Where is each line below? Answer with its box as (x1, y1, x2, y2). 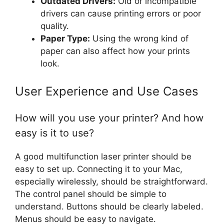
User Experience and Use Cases (15, 84, 198, 99)
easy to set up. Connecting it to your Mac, (15, 164, 182, 174)
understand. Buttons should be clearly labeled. (15, 201, 203, 212)
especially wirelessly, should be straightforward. (15, 176, 208, 187)
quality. (40, 20, 69, 31)
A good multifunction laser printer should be (15, 151, 191, 162)
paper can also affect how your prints (40, 45, 190, 56)
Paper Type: (40, 33, 90, 43)
